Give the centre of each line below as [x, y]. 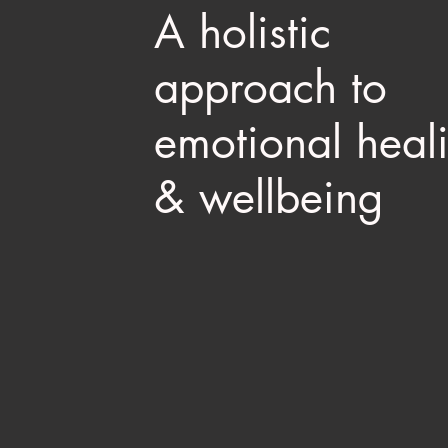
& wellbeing [268, 197]
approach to [270, 87]
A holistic [242, 32]
